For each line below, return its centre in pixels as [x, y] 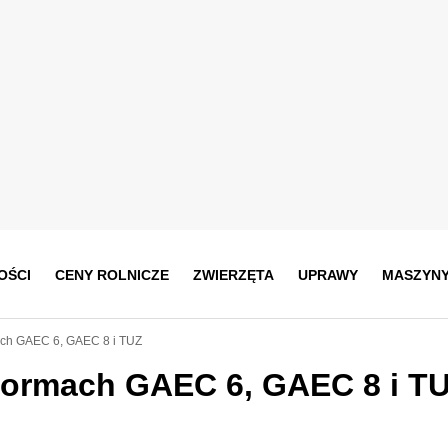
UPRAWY [327, 274]
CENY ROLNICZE [111, 274]
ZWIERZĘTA [233, 274]
